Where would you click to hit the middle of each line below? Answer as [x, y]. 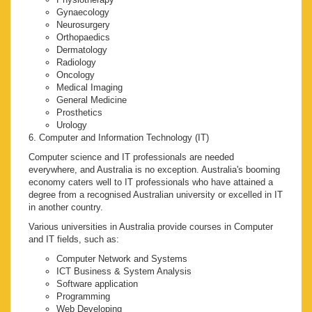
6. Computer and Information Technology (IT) [119, 138]
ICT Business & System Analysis [124, 272]
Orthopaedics [83, 38]
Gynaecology [83, 13]
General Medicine [92, 100]
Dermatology [82, 50]
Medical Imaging [89, 88]
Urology [72, 125]
